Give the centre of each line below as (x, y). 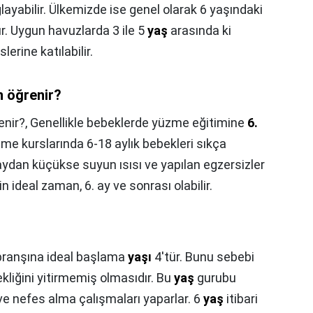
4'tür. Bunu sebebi (203, 257)
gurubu (215, 278)
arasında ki (199, 31)
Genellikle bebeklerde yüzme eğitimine (139, 123)
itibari (241, 299)
